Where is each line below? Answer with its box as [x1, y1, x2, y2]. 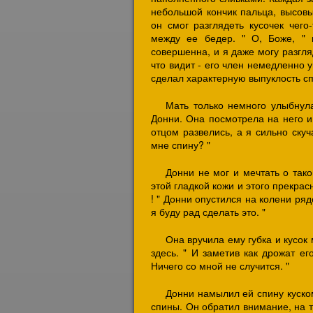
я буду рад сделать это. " [151, 205, 265, 219]
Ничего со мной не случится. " [151, 259, 289, 272]
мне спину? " [151, 138, 210, 152]
